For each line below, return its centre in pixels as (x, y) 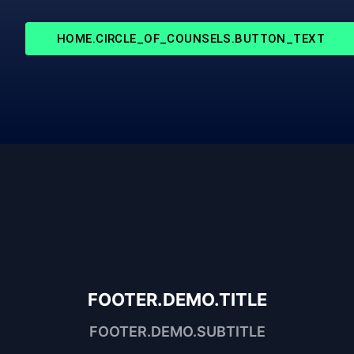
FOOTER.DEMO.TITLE (177, 299)
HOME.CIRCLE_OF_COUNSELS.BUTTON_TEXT (191, 38)
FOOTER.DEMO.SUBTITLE (177, 331)
